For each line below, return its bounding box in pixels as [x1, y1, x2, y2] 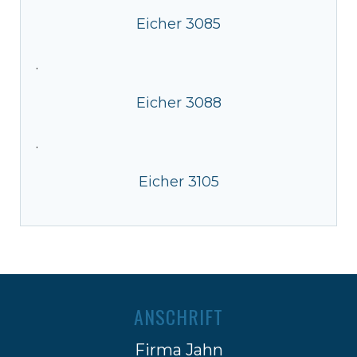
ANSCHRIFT [134, 301, 223, 331]
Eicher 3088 [135, 93, 222, 112]
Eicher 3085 [136, 14, 221, 33]
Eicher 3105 [138, 172, 219, 190]
